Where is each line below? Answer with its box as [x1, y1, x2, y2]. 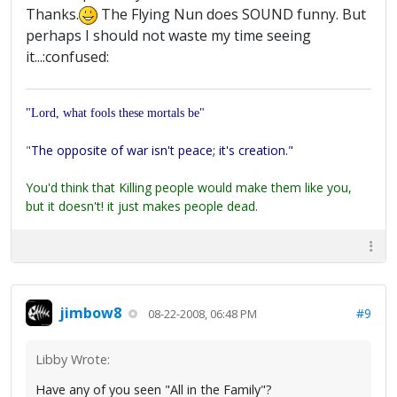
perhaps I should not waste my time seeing [26, 26, 311, 46]
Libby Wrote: [35, 351, 110, 369]
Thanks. [26, 4, 79, 24]
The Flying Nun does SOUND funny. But [97, 4, 366, 24]
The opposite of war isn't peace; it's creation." [31, 142, 293, 160]
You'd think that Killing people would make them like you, [26, 179, 352, 197]
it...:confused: [26, 47, 109, 67]
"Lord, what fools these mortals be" [26, 106, 205, 121]
